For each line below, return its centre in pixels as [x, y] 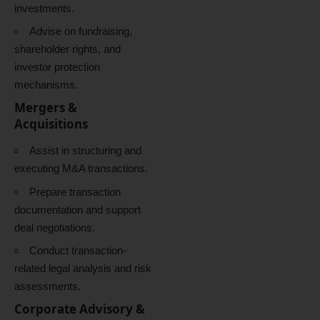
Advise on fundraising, [81, 31]
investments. [44, 8]
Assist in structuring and [85, 151]
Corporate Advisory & [80, 309]
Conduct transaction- [78, 251]
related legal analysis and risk [83, 269]
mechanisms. [46, 85]
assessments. [47, 286]
